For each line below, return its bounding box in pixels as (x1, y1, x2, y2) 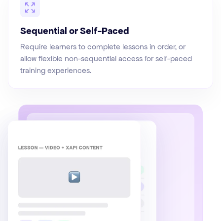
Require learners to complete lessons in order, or (20, 42, 185, 52)
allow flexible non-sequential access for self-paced (20, 54, 192, 64)
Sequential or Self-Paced (20, 25, 129, 37)
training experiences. (20, 66, 91, 75)
